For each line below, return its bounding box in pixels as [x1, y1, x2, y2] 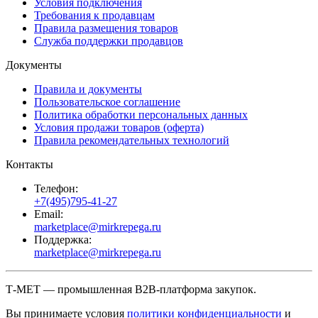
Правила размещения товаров [34, 22, 178, 35]
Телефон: [34, 182, 78, 195]
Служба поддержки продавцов [34, 35, 183, 48]
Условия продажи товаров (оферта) [34, 121, 204, 134]
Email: [34, 208, 63, 221]
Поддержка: [34, 234, 92, 246]
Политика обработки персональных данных [34, 109, 248, 121]
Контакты [6, 158, 53, 171]
